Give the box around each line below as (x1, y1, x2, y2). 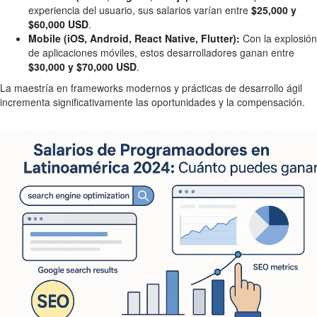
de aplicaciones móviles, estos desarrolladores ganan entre (28, 45, 294, 60)
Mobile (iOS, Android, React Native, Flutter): (28, 31, 240, 46)
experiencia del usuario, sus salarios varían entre (28, 3, 251, 18)
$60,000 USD (28, 17, 88, 32)
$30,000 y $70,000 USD (28, 59, 137, 74)
